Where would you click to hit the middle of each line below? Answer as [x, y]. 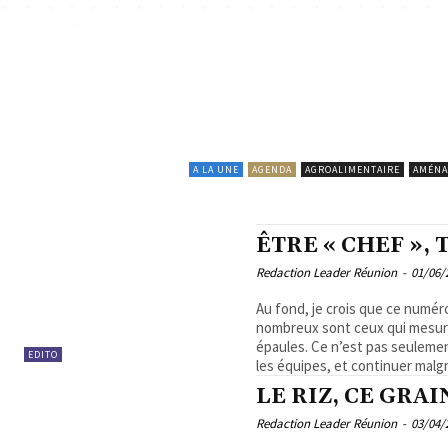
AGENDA [271, 169]
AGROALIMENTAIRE [352, 169]
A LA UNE [215, 169]
